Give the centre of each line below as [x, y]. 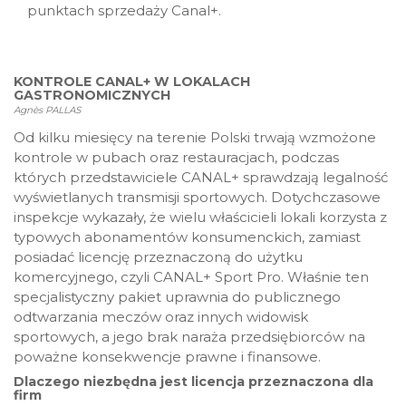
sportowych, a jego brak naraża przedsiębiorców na [189, 337]
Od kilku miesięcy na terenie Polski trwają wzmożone [195, 138]
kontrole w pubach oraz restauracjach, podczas [176, 158]
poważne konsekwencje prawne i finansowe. [167, 357]
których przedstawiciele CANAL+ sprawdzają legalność [201, 178]
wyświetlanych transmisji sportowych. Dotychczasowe [197, 198]
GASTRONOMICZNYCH [92, 96]
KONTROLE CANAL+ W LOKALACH [132, 82]
